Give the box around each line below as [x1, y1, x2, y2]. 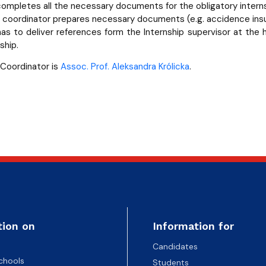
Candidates [152, 240, 198, 252]
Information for [152, 219, 234, 232]
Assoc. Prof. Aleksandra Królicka [60, 60, 189, 72]
